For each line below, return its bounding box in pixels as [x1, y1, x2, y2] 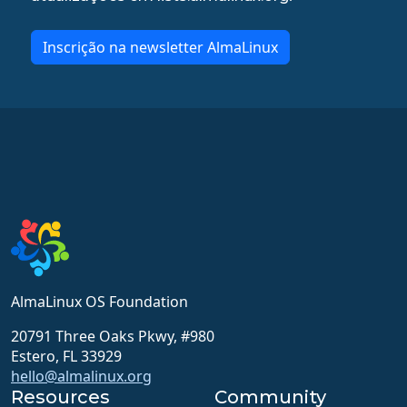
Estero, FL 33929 [11, 346, 122, 367]
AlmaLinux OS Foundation [11, 292, 188, 313]
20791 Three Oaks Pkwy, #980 [11, 326, 214, 347]
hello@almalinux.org [11, 366, 152, 387]
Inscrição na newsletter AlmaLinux [43, 37, 279, 58]
